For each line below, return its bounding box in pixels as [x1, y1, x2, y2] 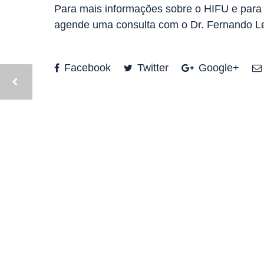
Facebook [61, 62, 111, 74]
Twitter [134, 62, 169, 74]
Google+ [196, 62, 239, 74]
